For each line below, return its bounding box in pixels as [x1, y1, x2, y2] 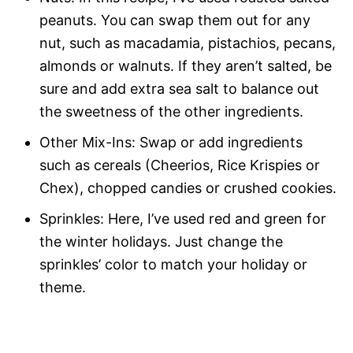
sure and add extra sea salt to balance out [39, 80, 319, 97]
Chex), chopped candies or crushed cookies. [39, 179, 336, 196]
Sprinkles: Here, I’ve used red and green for [39, 210, 326, 227]
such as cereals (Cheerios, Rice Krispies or [39, 156, 320, 173]
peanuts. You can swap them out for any [39, 11, 310, 28]
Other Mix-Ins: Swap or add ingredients [39, 133, 303, 150]
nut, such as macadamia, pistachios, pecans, [39, 34, 336, 51]
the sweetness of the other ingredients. [39, 102, 303, 120]
